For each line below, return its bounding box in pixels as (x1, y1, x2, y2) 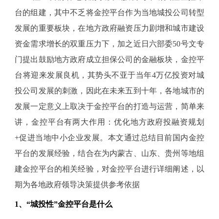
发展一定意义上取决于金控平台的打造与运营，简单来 (15, 102, 204, 110)
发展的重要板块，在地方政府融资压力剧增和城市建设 (15, 24, 204, 32)
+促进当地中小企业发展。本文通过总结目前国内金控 (15, 133, 204, 142)
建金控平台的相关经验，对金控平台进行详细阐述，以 (15, 165, 204, 173)
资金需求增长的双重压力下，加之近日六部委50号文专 (15, 40, 204, 48)
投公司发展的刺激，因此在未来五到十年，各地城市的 (15, 87, 204, 95)
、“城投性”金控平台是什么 (19, 200, 112, 208)
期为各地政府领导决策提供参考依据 (15, 180, 140, 189)
